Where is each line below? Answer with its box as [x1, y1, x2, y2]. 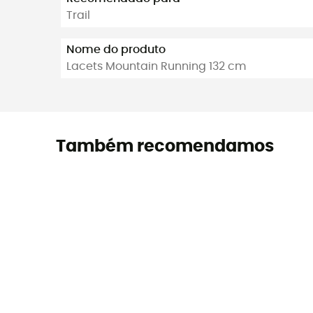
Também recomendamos [55, 138, 274, 156]
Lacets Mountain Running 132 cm [66, 61, 246, 73]
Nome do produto [66, 44, 166, 56]
